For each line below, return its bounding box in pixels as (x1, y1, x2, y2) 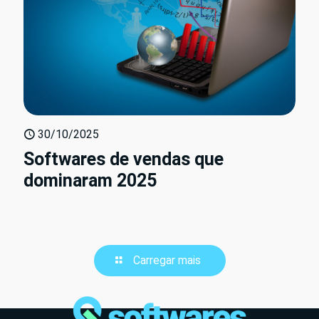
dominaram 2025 (23, 170, 157, 192)
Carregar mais (132, 253, 201, 268)
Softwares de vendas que (23, 149, 224, 170)
